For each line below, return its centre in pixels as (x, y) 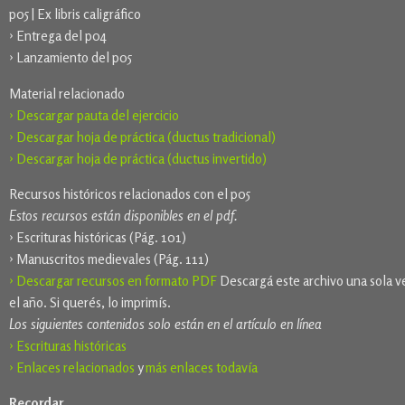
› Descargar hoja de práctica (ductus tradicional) (142, 137)
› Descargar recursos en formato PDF (113, 280)
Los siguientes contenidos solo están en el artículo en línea (165, 324)
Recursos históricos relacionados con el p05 (130, 193)
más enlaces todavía (202, 367)
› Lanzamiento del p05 (71, 58)
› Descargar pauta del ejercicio (94, 115)
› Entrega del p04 (58, 36)
